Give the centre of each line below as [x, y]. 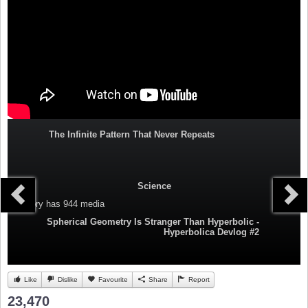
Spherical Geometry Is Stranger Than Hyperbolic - [153, 222]
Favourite [112, 280]
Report [198, 280]
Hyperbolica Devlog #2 [211, 232]
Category [25, 204]
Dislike [67, 280]
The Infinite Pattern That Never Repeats [132, 135]
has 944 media [74, 204]
